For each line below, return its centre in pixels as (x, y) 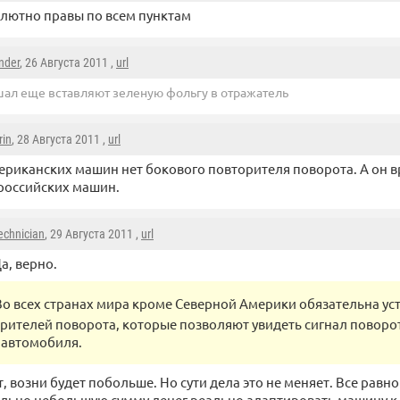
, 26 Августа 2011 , (68, 63)
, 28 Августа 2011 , (60, 140)
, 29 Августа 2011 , (93, 234)
